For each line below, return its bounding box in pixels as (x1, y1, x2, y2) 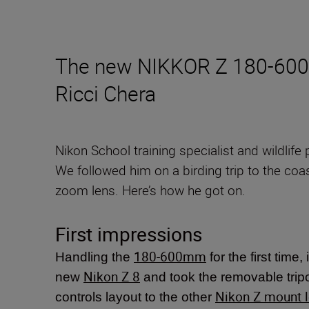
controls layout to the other (55, 290, 215, 305)
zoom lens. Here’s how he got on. (55, 181, 246, 200)
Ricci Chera (55, 79, 156, 108)
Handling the (55, 250, 134, 265)
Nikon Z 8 (83, 268, 140, 286)
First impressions (55, 221, 207, 248)
